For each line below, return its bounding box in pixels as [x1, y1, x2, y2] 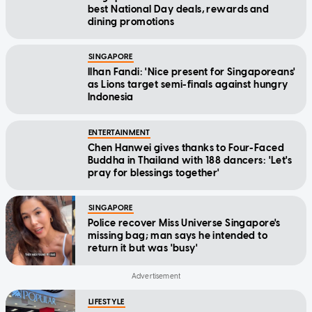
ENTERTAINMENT [88, 127, 150, 137]
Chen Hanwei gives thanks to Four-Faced [88, 141, 284, 154]
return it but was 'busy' [88, 242, 198, 254]
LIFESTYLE [88, 297, 125, 306]
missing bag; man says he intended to [88, 229, 268, 242]
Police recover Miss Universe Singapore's [88, 217, 281, 229]
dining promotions [88, 15, 176, 28]
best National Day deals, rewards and [88, 3, 270, 15]
